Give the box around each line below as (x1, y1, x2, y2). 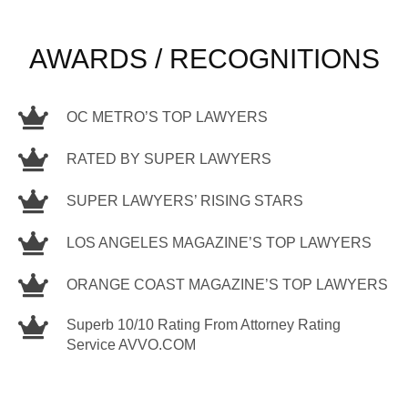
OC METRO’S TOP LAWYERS (66, 109, 268, 125)
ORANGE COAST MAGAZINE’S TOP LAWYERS (66, 277, 388, 292)
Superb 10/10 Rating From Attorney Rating (66, 317, 341, 332)
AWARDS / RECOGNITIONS (28, 44, 380, 74)
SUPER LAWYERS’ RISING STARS (66, 193, 303, 209)
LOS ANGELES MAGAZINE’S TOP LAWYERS (66, 235, 372, 250)
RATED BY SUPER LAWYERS (66, 151, 271, 167)
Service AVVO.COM (66, 337, 196, 352)
